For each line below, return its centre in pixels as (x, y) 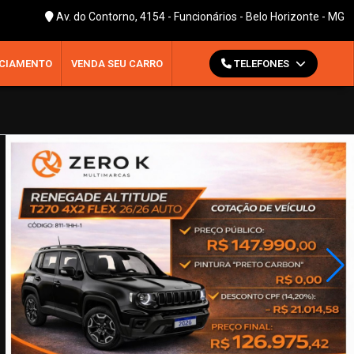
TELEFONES (261, 64)
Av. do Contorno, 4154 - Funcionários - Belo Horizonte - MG (199, 17)
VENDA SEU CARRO (117, 64)
